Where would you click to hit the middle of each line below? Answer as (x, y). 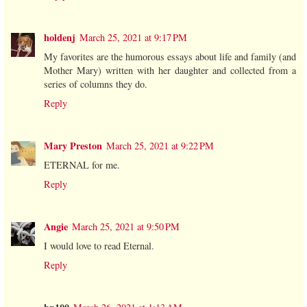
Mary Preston (73, 146)
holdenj (60, 38)
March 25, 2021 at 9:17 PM (133, 38)
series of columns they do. (96, 84)
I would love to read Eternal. (99, 246)
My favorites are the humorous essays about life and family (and (170, 57)
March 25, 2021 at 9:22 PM (160, 146)
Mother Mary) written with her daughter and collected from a (170, 71)
